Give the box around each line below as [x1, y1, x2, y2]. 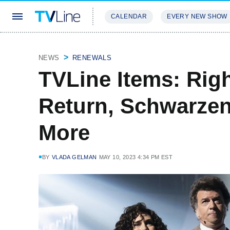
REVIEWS [159, 43, 193, 51]
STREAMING [105, 43, 147, 51]
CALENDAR [111, 13, 147, 20]
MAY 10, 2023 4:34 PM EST [99, 154, 173, 160]
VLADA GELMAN [51, 154, 97, 160]
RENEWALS [72, 54, 112, 62]
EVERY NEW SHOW [167, 13, 227, 20]
